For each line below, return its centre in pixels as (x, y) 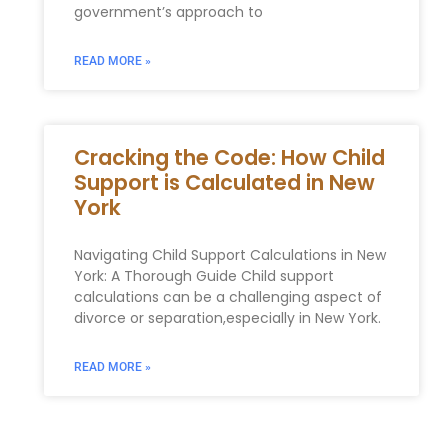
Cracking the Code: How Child (229, 157)
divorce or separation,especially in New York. (227, 317)
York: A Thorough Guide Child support (203, 275)
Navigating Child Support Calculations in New (229, 254)
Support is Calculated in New (224, 182)
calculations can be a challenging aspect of (227, 296)
